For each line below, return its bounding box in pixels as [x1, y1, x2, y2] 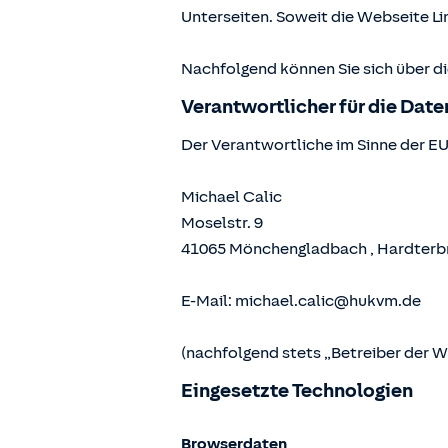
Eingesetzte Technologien [181, 380, 413, 401]
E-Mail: [181, 292, 235, 310]
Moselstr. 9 [181, 214, 263, 232]
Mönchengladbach [229, 240, 367, 258]
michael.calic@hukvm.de [235, 292, 421, 310]
